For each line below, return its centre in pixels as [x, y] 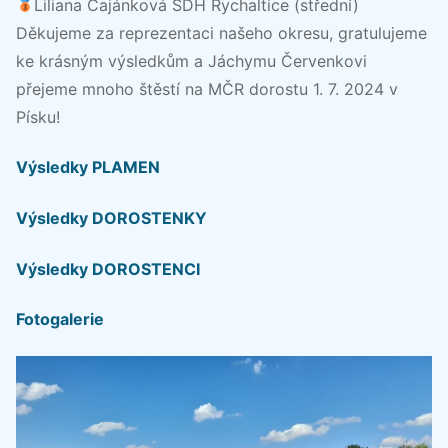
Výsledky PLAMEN [88, 167]
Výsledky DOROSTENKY [111, 218]
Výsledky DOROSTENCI [108, 268]
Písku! [38, 116]
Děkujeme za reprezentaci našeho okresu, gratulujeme [221, 32]
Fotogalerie [60, 319]
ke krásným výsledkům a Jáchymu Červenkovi [191, 60]
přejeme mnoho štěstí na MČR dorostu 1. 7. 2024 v [207, 88]
